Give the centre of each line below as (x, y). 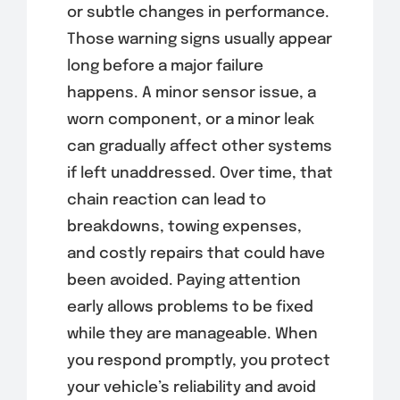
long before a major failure (165, 66)
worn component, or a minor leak (190, 120)
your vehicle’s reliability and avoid (191, 387)
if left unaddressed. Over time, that (200, 173)
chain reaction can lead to (166, 200)
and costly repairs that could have (196, 254)
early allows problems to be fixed (190, 307)
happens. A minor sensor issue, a (191, 93)
